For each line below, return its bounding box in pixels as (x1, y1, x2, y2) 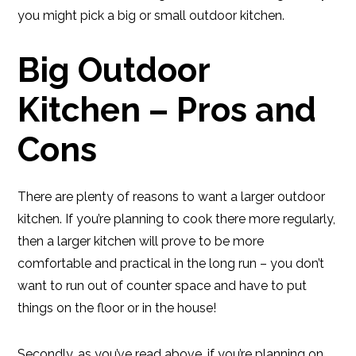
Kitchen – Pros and (17, 91, 317, 130)
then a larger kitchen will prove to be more (17, 234, 265, 249)
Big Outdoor (17, 51, 211, 90)
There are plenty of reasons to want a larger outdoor (17, 189, 326, 204)
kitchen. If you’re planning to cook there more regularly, (17, 211, 336, 226)
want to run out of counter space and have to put (17, 278, 308, 293)
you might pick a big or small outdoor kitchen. (17, 8, 285, 23)
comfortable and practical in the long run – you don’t (17, 256, 325, 271)
